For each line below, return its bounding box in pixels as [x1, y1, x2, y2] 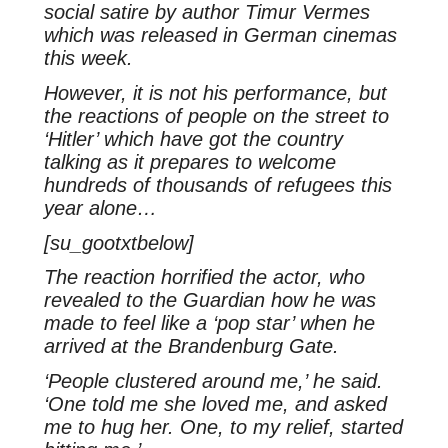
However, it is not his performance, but [43, 81, 387, 104]
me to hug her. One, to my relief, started [43, 416, 403, 439]
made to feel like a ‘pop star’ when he [43, 312, 375, 335]
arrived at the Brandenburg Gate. [43, 335, 339, 358]
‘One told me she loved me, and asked [43, 393, 387, 416]
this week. [43, 46, 133, 69]
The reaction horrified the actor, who [43, 266, 365, 289]
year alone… [43, 196, 157, 219]
